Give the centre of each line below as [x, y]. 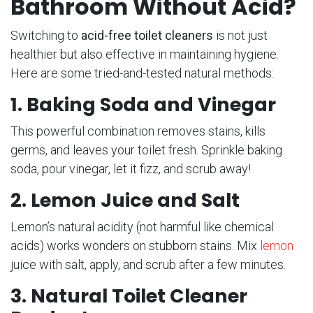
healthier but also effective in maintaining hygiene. [145, 54]
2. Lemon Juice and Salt [125, 201]
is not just [240, 36]
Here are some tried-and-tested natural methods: [142, 73]
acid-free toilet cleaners [147, 36]
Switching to [46, 36]
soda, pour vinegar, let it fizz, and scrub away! [131, 169]
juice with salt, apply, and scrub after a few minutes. [148, 265]
